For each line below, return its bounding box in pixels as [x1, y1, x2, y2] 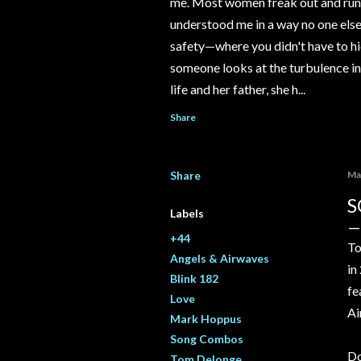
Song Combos [170, 332, 243, 346]
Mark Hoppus [170, 312, 242, 326]
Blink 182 [170, 272, 218, 286]
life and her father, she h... [170, 81, 305, 98]
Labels [170, 206, 204, 221]
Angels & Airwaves [170, 251, 269, 266]
